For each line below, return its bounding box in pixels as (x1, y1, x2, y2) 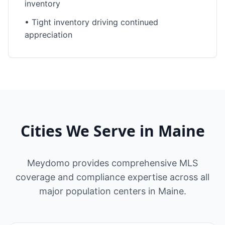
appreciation (25, 30, 72, 40)
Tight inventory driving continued (32, 17, 158, 27)
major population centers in (39, 186, 156, 196)
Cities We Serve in (20, 121, 158, 141)
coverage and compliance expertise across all (16, 172, 209, 182)
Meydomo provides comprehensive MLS (27, 158, 198, 168)
